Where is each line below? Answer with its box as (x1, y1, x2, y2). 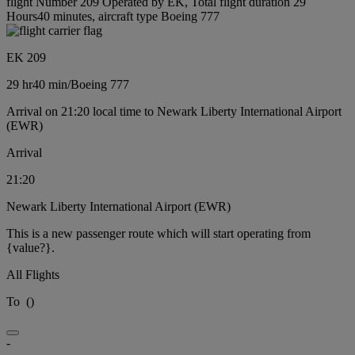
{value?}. (6, 240, 55, 254)
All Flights (6, 267, 59, 281)
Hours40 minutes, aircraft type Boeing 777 (6, 9, 219, 23)
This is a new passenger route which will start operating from (6, 226, 311, 240)
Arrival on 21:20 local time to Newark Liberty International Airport (6, 104, 342, 118)
